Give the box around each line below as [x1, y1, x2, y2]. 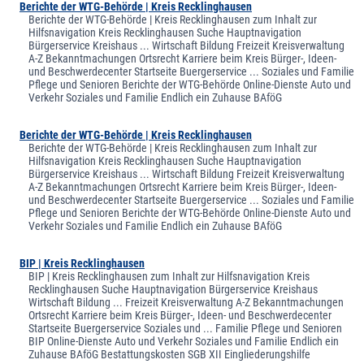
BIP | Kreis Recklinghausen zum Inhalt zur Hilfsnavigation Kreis [28, 269, 310, 283]
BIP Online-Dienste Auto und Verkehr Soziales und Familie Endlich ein [28, 334, 340, 348]
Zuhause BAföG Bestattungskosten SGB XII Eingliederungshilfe [28, 347, 311, 361]
